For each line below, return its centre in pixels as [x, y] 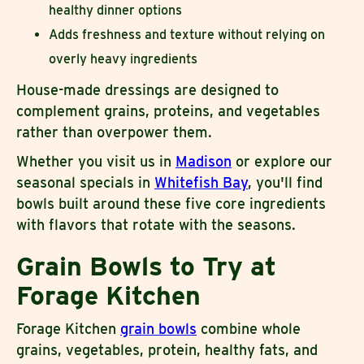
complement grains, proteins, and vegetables [168, 110]
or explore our [282, 161]
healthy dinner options [115, 10]
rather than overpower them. [114, 132]
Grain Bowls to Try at [146, 266]
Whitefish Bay [201, 182]
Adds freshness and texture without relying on [187, 34]
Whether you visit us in [96, 161]
